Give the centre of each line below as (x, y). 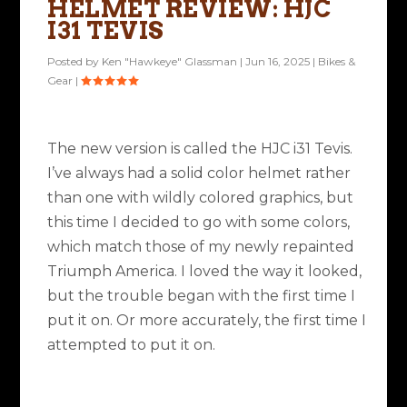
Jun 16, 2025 (278, 62)
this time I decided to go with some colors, (199, 222)
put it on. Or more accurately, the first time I (207, 320)
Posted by (75, 62)
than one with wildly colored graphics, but (201, 197)
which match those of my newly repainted (201, 246)
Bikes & (337, 62)
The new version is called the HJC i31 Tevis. (200, 148)
